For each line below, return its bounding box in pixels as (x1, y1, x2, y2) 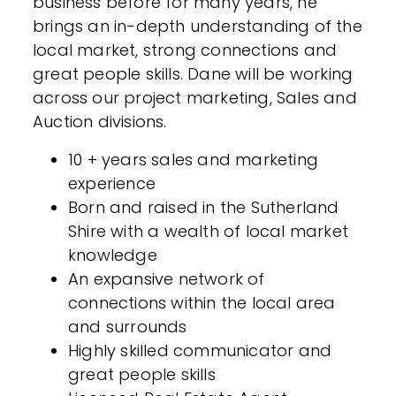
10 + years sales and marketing (68, 148, 318, 171)
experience (68, 172, 156, 194)
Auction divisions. (33, 110, 167, 133)
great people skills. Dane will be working (33, 63, 354, 85)
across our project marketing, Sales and (33, 87, 357, 109)
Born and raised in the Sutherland (68, 196, 339, 218)
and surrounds (68, 316, 187, 338)
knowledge (68, 244, 157, 266)
